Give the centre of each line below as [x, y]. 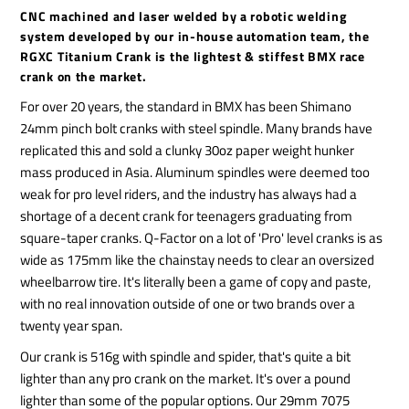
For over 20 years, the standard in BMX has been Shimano [186, 107]
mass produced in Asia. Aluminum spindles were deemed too [195, 173]
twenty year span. [73, 326]
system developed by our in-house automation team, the [195, 37]
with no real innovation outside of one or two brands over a [188, 304]
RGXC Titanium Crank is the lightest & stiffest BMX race [193, 57]
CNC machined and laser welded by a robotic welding [184, 17]
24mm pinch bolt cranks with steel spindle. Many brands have [197, 129]
